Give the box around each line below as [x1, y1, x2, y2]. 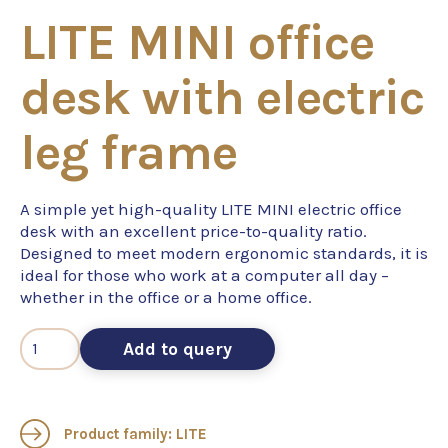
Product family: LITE [60, 425, 207, 444]
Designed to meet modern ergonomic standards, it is [20, 243, 428, 264]
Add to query [123, 338, 232, 361]
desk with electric [20, 68, 424, 128]
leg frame [20, 123, 237, 183]
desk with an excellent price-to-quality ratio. [20, 221, 367, 242]
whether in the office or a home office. [20, 287, 312, 308]
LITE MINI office [20, 13, 374, 73]
